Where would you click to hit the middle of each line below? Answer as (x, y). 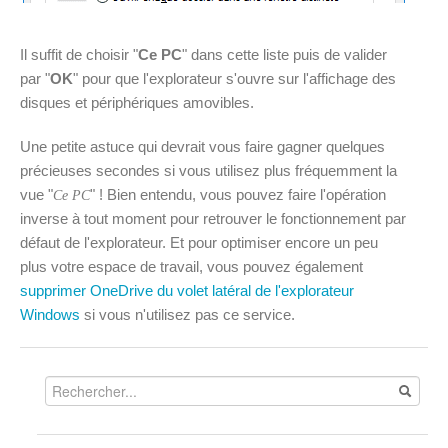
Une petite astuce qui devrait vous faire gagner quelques (202, 147)
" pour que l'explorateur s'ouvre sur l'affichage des (234, 79)
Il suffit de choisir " (79, 55)
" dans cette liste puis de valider (284, 55)
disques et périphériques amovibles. (137, 103)
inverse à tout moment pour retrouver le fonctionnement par (213, 219)
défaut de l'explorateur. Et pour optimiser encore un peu (199, 243)
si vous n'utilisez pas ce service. (187, 315)
